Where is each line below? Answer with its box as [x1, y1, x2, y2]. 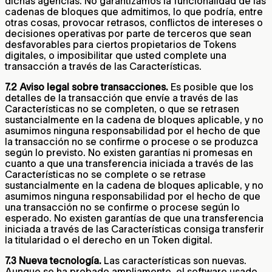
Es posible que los [171, 81, 253, 93]
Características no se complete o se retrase [5, 169, 206, 180]
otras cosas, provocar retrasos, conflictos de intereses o [5, 17, 263, 29]
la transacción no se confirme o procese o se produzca [5, 136, 258, 148]
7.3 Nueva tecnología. [5, 255, 101, 267]
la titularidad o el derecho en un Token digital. [5, 234, 212, 246]
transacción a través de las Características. [5, 61, 202, 72]
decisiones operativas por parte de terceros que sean [5, 28, 251, 39]
